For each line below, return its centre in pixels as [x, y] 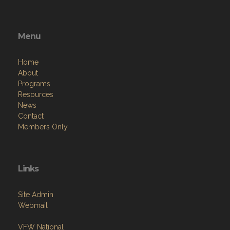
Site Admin [36, 172]
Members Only [43, 104]
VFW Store [36, 215]
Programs [34, 61]
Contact [31, 93]
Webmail [33, 183]
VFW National [41, 204]
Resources [36, 72]
